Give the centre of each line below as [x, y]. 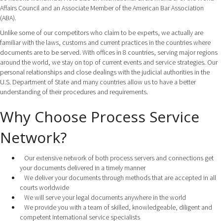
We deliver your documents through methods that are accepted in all [118, 178]
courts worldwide [44, 188]
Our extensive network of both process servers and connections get [117, 158]
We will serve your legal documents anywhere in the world [103, 198]
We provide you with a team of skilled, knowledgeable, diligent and [116, 207]
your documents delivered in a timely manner [83, 168]
